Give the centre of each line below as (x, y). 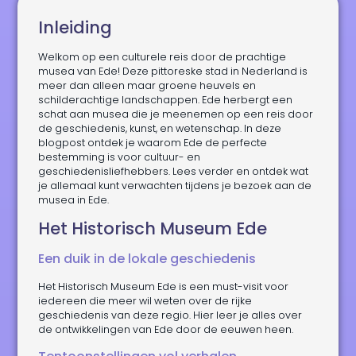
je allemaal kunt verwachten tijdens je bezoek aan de (175, 185)
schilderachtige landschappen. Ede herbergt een (166, 99)
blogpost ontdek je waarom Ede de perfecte (153, 142)
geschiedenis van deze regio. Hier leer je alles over (170, 315)
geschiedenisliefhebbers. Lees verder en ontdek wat (174, 171)
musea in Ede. (74, 199)
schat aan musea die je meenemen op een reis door (176, 114)
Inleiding (75, 27)
